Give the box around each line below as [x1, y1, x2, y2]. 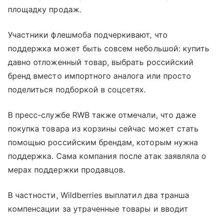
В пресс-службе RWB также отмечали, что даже [8, 109, 197, 120]
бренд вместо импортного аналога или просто [8, 70, 192, 81]
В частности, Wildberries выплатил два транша [8, 190, 190, 200]
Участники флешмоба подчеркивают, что [8, 29, 168, 40]
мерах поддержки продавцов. [8, 164, 128, 175]
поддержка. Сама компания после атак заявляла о [8, 151, 207, 161]
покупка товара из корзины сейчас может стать [8, 123, 199, 133]
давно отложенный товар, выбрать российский [8, 57, 194, 67]
